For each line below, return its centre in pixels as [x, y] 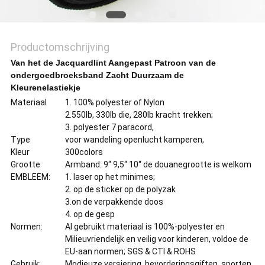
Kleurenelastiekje [45, 88]
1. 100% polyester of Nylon [114, 103]
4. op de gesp [90, 214]
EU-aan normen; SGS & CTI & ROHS [130, 252]
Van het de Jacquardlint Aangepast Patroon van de [113, 63]
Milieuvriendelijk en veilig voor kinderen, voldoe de [156, 239]
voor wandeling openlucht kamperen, [134, 140]
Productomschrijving [60, 47]
